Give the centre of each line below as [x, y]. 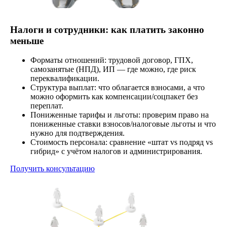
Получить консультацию [52, 169]
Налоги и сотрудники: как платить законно [107, 29]
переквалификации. [65, 79]
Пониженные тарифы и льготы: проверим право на [120, 115]
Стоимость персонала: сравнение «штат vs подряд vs [122, 142]
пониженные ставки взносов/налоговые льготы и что [123, 124]
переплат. [47, 106]
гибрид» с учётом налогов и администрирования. [116, 152]
